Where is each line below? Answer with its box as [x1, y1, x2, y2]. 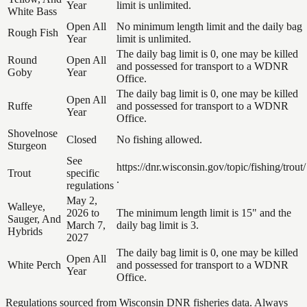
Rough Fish [8, 27, 58, 39]
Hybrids [8, 225, 42, 238]
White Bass [8, 5, 57, 18]
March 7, [66, 219, 106, 232]
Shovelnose [8, 127, 58, 140]
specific [66, 167, 99, 180]
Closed [66, 134, 97, 146]
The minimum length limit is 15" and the [116, 207, 291, 219]
